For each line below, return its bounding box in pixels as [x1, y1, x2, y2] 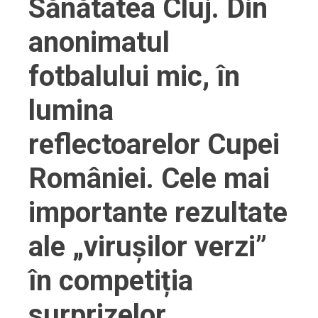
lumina [28, 93, 114, 127]
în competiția [28, 263, 193, 297]
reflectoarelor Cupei [28, 127, 280, 161]
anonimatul [28, 25, 170, 59]
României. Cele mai [28, 161, 270, 195]
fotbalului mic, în [28, 59, 240, 93]
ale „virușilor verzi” [28, 229, 267, 263]
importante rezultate [28, 195, 287, 229]
